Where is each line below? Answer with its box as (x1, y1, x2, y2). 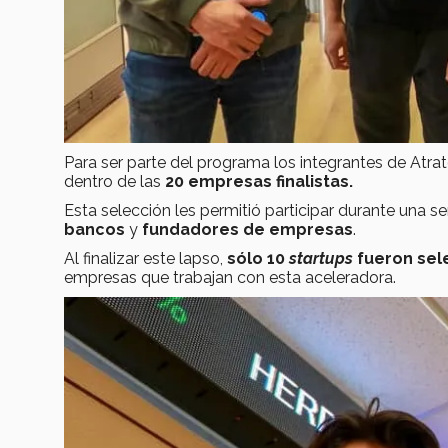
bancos (64, 219, 125, 239)
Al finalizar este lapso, (64, 248, 227, 268)
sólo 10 (227, 248, 289, 268)
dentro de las (64, 171, 165, 191)
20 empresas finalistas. (165, 171, 353, 191)
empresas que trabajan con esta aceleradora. (64, 267, 400, 287)
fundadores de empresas (142, 219, 353, 239)
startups (289, 248, 353, 268)
